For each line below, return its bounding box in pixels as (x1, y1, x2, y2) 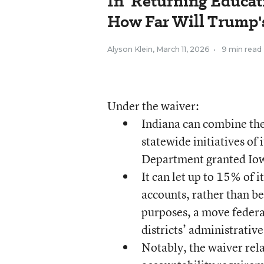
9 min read (221, 44, 262, 54)
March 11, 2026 (156, 44, 210, 54)
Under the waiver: (107, 97, 199, 114)
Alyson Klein (107, 44, 153, 54)
